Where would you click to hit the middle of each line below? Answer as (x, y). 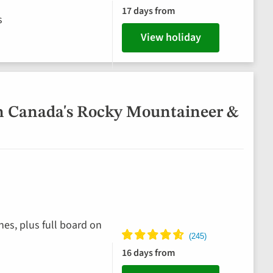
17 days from (148, 11)
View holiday (171, 37)
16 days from (148, 253)
